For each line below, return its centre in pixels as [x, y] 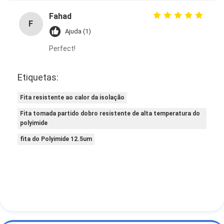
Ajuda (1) [78, 31]
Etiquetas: [38, 77]
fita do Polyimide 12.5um [56, 139]
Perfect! [62, 48]
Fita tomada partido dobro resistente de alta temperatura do [110, 113]
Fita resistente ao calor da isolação [72, 97]
